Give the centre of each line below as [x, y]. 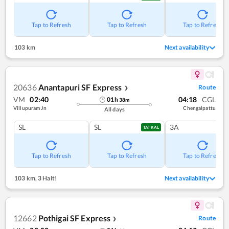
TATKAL [151, 128]
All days [114, 109]
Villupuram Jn [30, 108]
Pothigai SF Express [74, 218]
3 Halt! [47, 178]
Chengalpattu [199, 108]
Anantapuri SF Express [80, 87]
